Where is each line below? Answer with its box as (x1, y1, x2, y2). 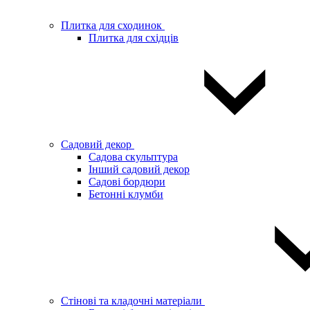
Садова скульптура (89, 151, 178, 163)
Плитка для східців (89, 32, 179, 44)
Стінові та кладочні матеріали (61, 295, 205, 307)
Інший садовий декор (89, 163, 190, 175)
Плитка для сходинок (61, 19, 165, 31)
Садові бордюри (89, 176, 165, 188)
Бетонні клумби (89, 188, 163, 200)
